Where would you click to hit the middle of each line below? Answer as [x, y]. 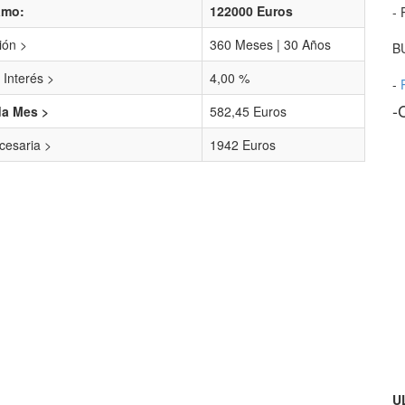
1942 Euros [243, 145]
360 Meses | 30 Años [270, 44]
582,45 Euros [248, 111]
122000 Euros [251, 11]
